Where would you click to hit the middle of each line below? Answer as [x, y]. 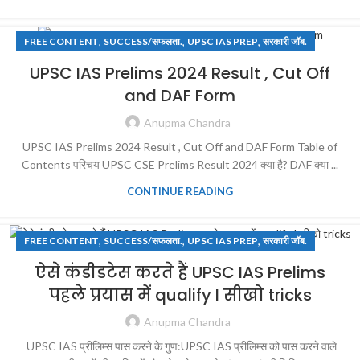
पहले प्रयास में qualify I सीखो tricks [180, 295]
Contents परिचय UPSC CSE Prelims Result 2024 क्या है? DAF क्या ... [180, 165]
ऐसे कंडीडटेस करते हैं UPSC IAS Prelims [180, 272]
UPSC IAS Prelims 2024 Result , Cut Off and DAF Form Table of [180, 147]
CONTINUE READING [180, 192]
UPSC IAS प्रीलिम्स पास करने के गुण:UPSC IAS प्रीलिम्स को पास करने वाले [180, 346]
